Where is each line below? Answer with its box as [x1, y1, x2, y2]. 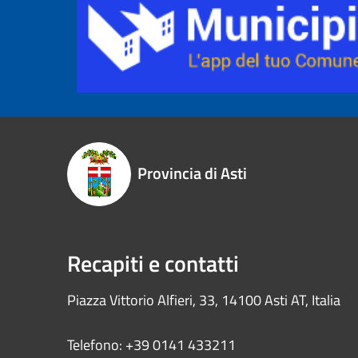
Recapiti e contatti [67, 246, 239, 281]
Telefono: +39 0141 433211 [67, 334, 236, 356]
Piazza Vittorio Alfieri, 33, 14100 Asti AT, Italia [67, 289, 340, 312]
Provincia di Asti [137, 161, 247, 186]
